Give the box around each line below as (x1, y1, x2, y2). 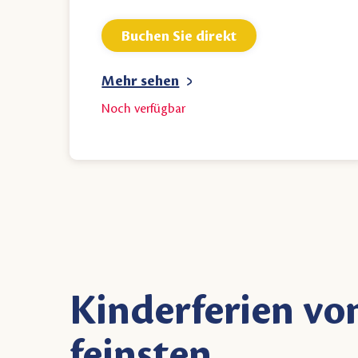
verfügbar (134, 102, 186, 117)
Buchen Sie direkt (121, 27, 237, 44)
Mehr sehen (101, 73, 180, 89)
